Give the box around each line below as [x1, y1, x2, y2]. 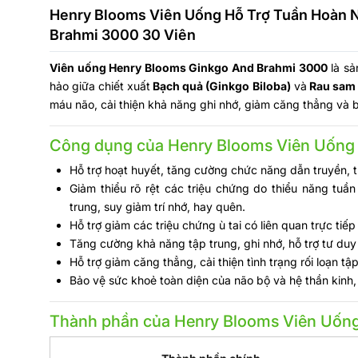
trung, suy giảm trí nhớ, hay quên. [70, 200, 245, 213]
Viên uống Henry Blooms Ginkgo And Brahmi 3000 [50, 61, 328, 74]
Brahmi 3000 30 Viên [50, 26, 196, 43]
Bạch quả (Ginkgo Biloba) [150, 79, 291, 93]
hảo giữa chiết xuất [50, 79, 151, 93]
